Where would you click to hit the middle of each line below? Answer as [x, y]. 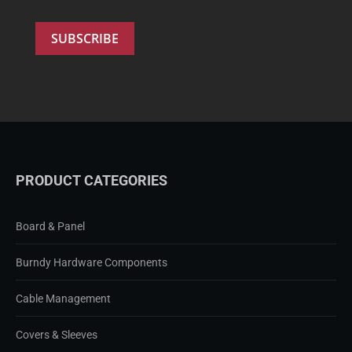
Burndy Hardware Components [92, 262]
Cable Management [63, 298]
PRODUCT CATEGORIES [92, 180]
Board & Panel [50, 226]
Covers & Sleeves [57, 334]
